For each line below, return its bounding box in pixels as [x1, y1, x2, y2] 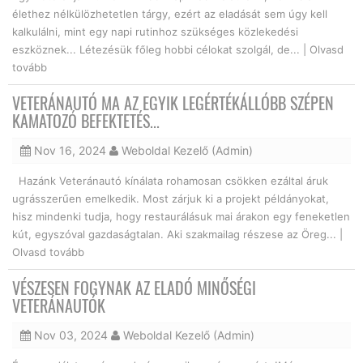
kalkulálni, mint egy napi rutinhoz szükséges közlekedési [12, 24, 298, 38]
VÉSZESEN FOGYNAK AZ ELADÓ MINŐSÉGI [12, 275, 256, 300]
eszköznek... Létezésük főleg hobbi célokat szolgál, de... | [12, 42, 310, 56]
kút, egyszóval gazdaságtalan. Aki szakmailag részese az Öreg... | [12, 227, 343, 241]
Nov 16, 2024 [31, 143, 106, 157]
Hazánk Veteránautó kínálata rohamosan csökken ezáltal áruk [12, 173, 328, 187]
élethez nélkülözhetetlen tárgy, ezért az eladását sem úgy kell [12, 6, 327, 20]
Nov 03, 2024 [31, 327, 108, 342]
